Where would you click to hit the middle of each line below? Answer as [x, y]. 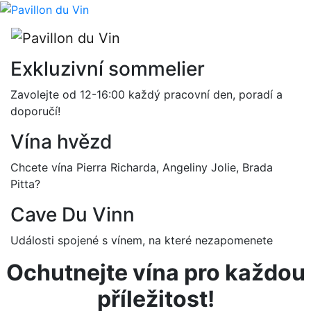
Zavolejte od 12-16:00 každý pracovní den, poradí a [146, 95]
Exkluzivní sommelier [108, 69]
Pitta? [25, 184]
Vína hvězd [61, 142]
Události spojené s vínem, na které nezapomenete [142, 241]
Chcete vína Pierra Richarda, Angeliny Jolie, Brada [142, 168]
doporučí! [35, 111]
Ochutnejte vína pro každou [155, 273]
